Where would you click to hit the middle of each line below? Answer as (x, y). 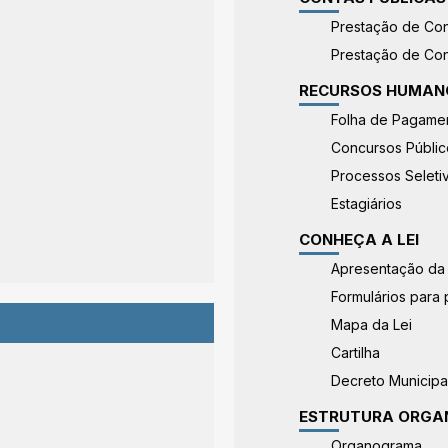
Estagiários (367, 203)
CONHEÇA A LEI (359, 239)
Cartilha (356, 352)
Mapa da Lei (372, 324)
